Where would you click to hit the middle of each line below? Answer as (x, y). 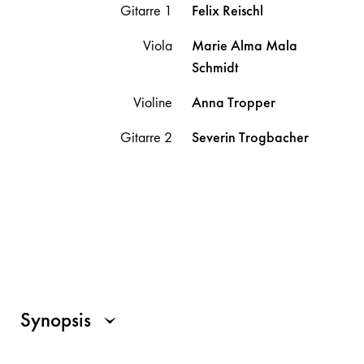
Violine (153, 102)
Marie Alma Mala (245, 45)
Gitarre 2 (146, 137)
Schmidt (215, 67)
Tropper (251, 102)
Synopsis (56, 320)
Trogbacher (274, 137)
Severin (215, 137)
